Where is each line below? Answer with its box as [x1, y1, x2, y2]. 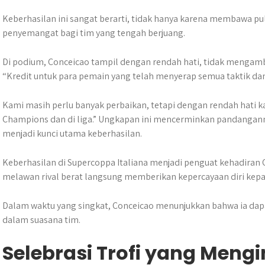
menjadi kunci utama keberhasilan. [2, 127, 142, 140]
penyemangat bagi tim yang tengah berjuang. [2, 27, 185, 39]
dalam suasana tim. [2, 214, 80, 226]
